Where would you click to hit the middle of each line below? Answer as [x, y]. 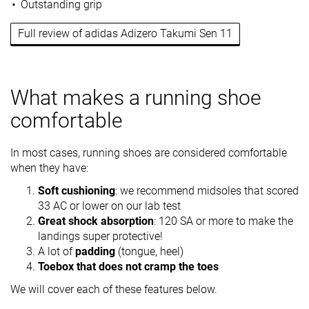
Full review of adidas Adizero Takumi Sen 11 [125, 33]
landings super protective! [100, 236]
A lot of [57, 251]
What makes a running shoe [136, 97]
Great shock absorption [96, 221]
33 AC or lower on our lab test [109, 206]
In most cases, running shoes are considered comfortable [149, 152]
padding [97, 251]
